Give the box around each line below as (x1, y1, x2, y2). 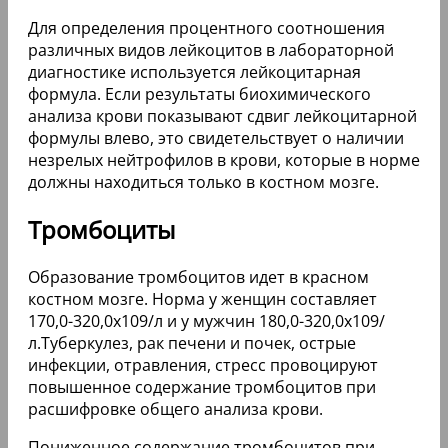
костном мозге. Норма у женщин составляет (28, 287, 377, 310)
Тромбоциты (28, 212, 175, 246)
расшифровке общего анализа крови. (28, 397, 323, 420)
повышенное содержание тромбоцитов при (28, 375, 376, 398)
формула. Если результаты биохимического (28, 82, 371, 105)
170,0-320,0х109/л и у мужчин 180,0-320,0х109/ (28, 309, 385, 332)
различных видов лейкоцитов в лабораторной (28, 38, 394, 61)
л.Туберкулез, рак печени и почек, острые (28, 331, 356, 354)
